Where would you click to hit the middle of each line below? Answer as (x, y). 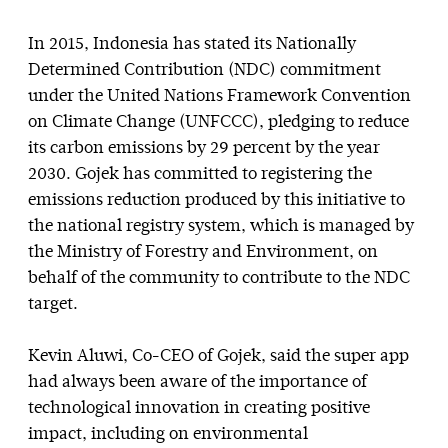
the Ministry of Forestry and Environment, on (203, 253)
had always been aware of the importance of (197, 383)
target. (53, 305)
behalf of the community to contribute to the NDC (219, 279)
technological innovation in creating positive (199, 409)
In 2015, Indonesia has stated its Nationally (192, 45)
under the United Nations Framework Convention (219, 97)
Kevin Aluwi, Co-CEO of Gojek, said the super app (218, 357)
